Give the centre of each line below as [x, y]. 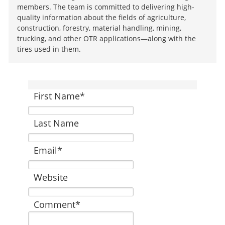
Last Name [56, 123]
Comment [54, 204]
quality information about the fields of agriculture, [102, 17]
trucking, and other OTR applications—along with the [107, 38]
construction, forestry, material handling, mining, [99, 28]
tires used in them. [49, 49]
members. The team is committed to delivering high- [106, 7]
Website [50, 177]
